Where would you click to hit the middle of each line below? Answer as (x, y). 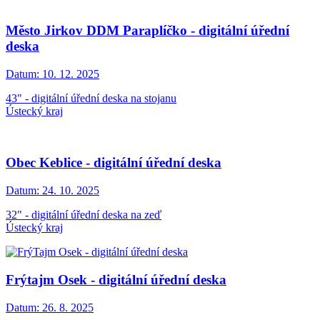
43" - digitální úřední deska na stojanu (91, 98)
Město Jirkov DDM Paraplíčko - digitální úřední (147, 30)
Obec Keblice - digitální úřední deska (114, 163)
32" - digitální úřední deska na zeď (84, 215)
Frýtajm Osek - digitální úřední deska (116, 279)
